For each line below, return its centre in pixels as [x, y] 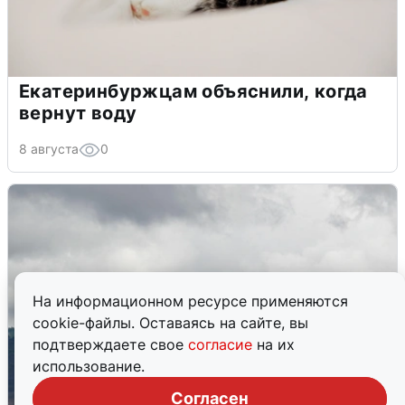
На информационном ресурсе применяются [190, 301]
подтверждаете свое [110, 344]
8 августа [49, 148]
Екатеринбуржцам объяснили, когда [193, 91]
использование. [89, 366]
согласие [222, 344]
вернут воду [78, 113]
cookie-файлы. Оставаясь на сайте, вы [170, 323]
